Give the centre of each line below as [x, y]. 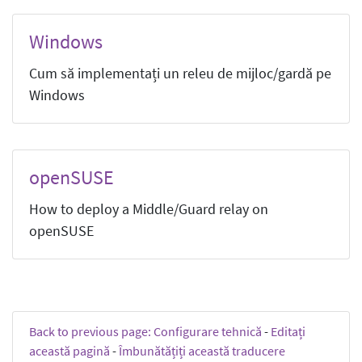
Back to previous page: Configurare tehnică [145, 331]
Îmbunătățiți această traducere [202, 350]
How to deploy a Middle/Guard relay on [149, 209]
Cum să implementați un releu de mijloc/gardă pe [180, 73]
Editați [288, 331]
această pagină [69, 350]
